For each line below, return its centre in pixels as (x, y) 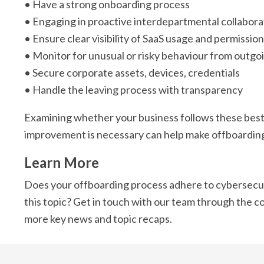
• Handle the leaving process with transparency (134, 89)
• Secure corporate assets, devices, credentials (132, 72)
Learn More (62, 162)
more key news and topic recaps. (98, 218)
